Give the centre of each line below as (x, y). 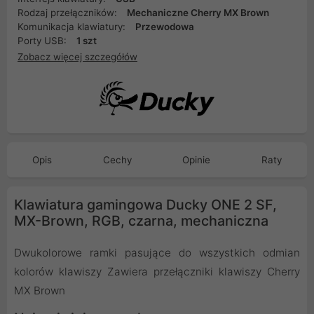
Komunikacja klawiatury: (73, 27)
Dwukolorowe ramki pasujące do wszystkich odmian (157, 253)
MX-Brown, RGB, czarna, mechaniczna (141, 221)
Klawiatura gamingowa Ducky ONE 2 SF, (145, 205)
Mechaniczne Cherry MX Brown (198, 13)
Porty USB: (43, 41)
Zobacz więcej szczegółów (77, 56)
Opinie (197, 160)
